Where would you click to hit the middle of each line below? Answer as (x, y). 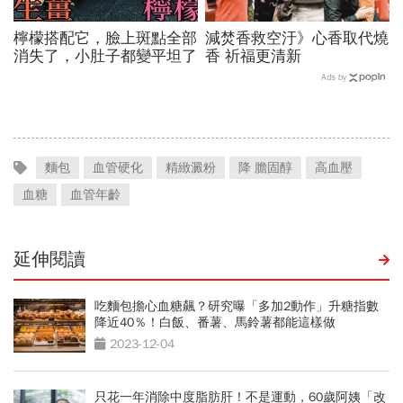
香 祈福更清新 (254, 56)
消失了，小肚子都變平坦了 (105, 56)
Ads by (334, 76)
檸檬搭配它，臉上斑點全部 (105, 38)
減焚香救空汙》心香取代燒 (297, 38)
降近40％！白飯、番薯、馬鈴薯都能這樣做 (215, 322)
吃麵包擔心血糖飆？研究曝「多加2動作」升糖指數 (237, 306)
